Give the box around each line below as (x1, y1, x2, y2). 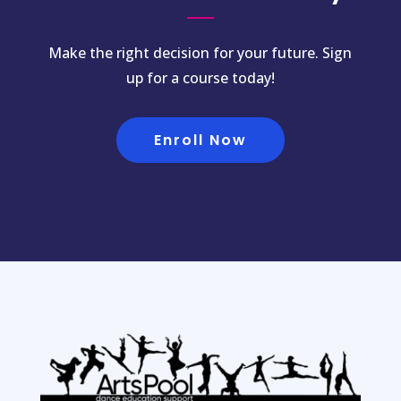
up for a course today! (125, 67, 275, 88)
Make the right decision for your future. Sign (48, 42, 353, 63)
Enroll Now (153, 129, 247, 150)
